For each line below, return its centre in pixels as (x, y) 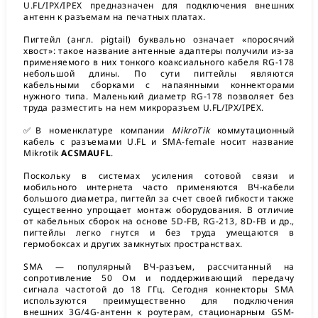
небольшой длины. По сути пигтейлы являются (159, 73)
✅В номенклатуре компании (98, 130)
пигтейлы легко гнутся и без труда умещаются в (159, 232)
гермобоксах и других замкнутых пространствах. (133, 244)
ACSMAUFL (86, 153)
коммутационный (252, 130)
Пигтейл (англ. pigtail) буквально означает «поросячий (159, 39)
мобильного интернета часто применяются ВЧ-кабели (159, 187)
